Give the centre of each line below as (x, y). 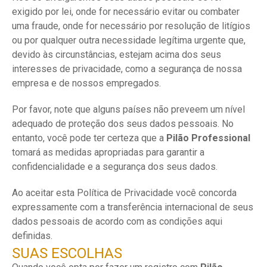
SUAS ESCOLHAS (67, 253)
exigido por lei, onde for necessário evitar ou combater (126, 12)
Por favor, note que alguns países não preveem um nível (128, 109)
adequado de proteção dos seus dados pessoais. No (123, 124)
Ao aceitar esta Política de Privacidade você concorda (124, 193)
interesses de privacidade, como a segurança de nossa (127, 69)
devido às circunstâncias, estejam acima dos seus (117, 55)
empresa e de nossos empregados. (86, 83)
